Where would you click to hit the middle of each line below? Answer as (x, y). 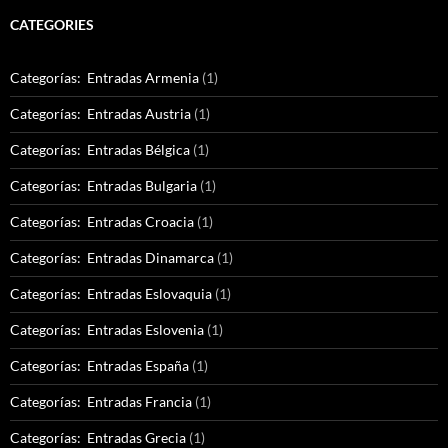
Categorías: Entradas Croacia (102, 222)
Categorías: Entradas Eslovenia (107, 330)
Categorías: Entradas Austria (100, 114)
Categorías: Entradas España (99, 366)
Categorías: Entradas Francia (101, 402)
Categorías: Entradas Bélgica (100, 150)
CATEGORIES (52, 25)
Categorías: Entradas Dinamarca (112, 258)
